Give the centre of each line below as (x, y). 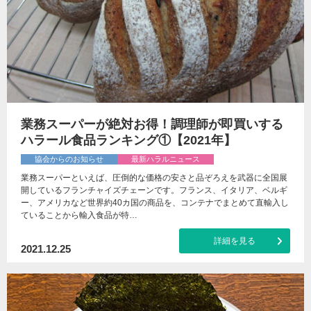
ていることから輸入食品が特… (79, 215)
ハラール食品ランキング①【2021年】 (128, 140)
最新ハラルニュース (166, 159)
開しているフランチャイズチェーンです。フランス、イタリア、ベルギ (154, 190)
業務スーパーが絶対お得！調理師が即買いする (152, 124)
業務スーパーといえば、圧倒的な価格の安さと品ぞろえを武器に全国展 (154, 178)
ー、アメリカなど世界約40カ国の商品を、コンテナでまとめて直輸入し (155, 203)
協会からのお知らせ (69, 159)
